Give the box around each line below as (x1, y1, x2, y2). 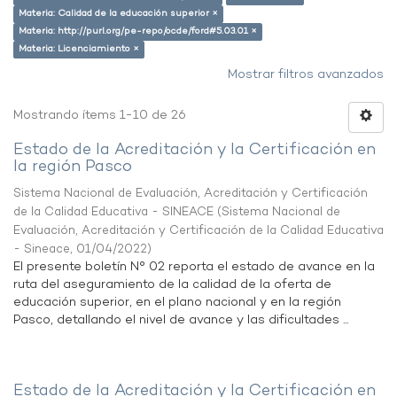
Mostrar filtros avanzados (228, 66, 384, 83)
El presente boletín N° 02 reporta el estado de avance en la (13, 259, 375, 276)
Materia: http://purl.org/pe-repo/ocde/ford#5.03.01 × (19, 25, 257, 38)
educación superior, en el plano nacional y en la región (13, 294, 341, 311)
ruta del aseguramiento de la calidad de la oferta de (13, 276, 331, 293)
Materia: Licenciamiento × (19, 43, 139, 56)
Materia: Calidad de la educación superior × (19, 7, 218, 20)
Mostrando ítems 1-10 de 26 (13, 107, 186, 124)
